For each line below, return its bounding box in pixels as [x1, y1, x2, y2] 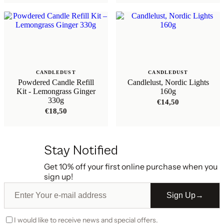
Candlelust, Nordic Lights [127, 77, 209, 86]
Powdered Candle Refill [17, 77, 94, 86]
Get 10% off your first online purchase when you [44, 161, 217, 171]
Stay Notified [44, 142, 118, 158]
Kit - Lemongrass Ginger [16, 86, 95, 95]
